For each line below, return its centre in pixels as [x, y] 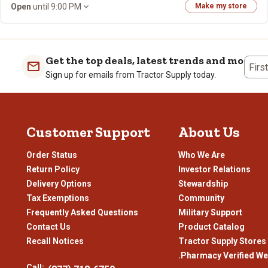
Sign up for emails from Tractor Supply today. [131, 75]
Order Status [52, 155]
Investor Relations [214, 169]
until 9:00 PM [56, 6]
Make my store [221, 6]
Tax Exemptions [58, 198]
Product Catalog [211, 227]
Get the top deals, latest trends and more [150, 60]
